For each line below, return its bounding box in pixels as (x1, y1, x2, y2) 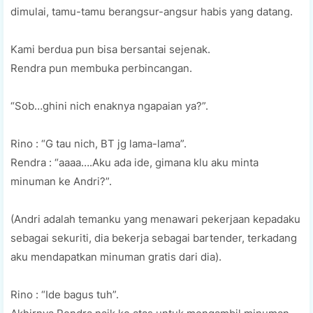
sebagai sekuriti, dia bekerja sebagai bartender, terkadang (10, 231, 297, 245)
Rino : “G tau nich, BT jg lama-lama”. (10, 136, 189, 150)
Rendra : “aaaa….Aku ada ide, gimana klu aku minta (10, 155, 259, 169)
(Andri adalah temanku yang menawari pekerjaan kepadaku (10, 212, 300, 226)
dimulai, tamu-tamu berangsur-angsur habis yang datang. (10, 4, 293, 18)
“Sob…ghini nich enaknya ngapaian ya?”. (10, 99, 208, 112)
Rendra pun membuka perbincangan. (10, 61, 192, 75)
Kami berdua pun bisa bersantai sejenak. (10, 42, 210, 56)
